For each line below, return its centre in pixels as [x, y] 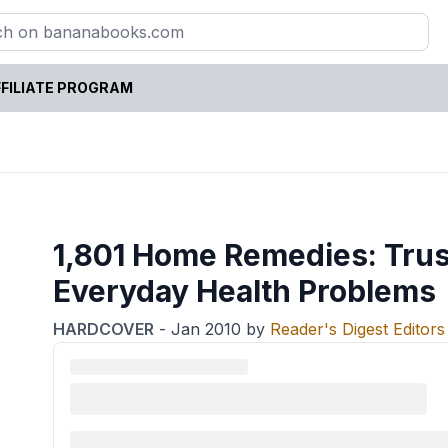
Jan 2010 [206, 328]
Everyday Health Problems [245, 290]
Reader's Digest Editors [358, 328]
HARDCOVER [104, 328]
